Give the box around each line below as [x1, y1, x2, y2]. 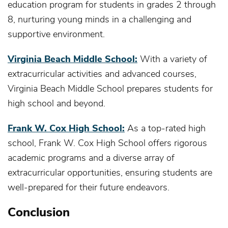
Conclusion [8, 203, 70, 220]
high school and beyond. [8, 96, 105, 109]
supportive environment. [8, 27, 105, 40]
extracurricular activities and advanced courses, [8, 67, 196, 79]
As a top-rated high [125, 121, 206, 134]
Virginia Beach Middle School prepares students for [8, 81, 213, 94]
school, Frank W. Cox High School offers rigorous [8, 136, 207, 149]
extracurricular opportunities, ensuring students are [8, 165, 212, 178]
